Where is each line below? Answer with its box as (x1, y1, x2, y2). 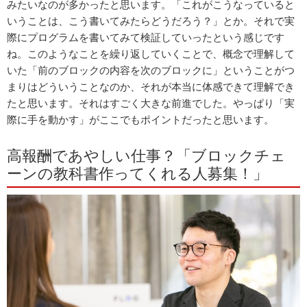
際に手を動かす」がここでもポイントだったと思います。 (7, 112, 274, 126)
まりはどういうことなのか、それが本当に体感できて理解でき (7, 79, 295, 93)
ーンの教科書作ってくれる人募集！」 (7, 162, 268, 183)
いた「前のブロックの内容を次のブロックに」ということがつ (7, 62, 295, 77)
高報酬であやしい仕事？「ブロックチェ (7, 144, 286, 165)
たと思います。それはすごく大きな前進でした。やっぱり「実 (7, 95, 295, 110)
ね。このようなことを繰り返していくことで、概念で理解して (7, 46, 295, 60)
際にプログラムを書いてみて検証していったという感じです (7, 29, 284, 44)
